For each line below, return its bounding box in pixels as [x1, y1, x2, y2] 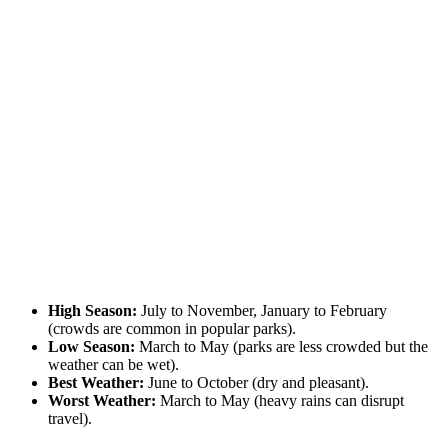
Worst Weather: [48, 391, 156, 409]
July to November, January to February [137, 301, 387, 319]
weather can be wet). [48, 355, 179, 373]
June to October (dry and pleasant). [144, 373, 369, 391]
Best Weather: [48, 373, 144, 391]
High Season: [48, 301, 137, 319]
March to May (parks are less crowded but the [135, 337, 428, 355]
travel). [48, 409, 92, 427]
